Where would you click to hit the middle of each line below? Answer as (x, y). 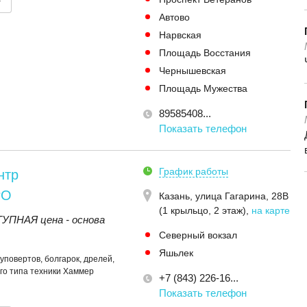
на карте (271, 210)
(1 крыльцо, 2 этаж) (202, 210)
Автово (174, 17)
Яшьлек (176, 253)
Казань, (177, 196)
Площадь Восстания (205, 53)
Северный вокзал (198, 235)
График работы (194, 171)
